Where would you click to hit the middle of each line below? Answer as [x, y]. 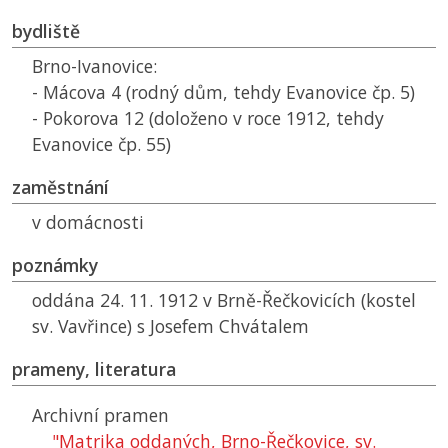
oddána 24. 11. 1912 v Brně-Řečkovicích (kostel [224, 300]
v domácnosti [88, 222]
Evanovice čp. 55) [101, 144]
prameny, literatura [94, 369]
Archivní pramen [100, 415]
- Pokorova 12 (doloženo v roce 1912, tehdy [208, 118]
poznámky [55, 265]
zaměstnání [60, 187]
